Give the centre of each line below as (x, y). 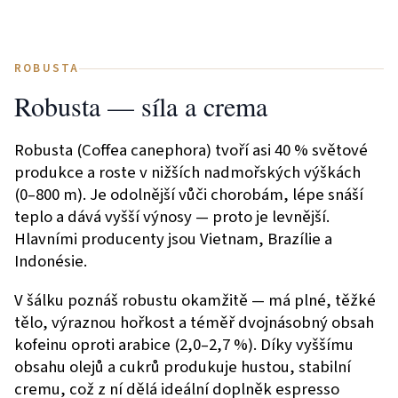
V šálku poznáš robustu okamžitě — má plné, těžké (195, 301)
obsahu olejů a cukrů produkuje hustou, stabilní (183, 367)
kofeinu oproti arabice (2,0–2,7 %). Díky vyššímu (184, 345)
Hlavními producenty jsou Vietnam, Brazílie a (173, 239)
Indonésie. (51, 262)
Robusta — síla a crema (141, 106)
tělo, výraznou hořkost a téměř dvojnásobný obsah (194, 323)
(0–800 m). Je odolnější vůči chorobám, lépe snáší (189, 195)
